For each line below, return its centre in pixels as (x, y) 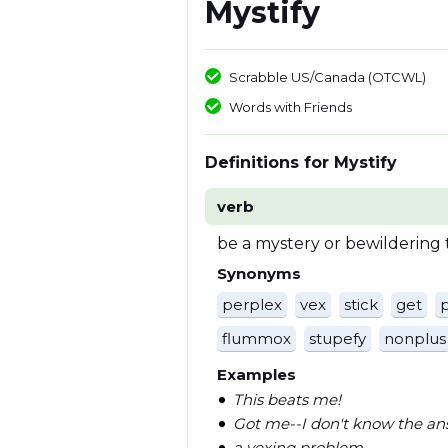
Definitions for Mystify (301, 162)
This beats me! (287, 399)
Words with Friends (290, 107)
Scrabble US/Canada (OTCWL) (327, 77)
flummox (256, 338)
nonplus (415, 338)
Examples (256, 374)
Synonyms (259, 273)
